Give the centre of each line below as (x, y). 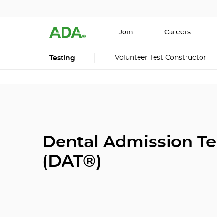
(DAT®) (72, 162)
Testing (62, 58)
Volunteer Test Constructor (161, 58)
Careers (178, 32)
